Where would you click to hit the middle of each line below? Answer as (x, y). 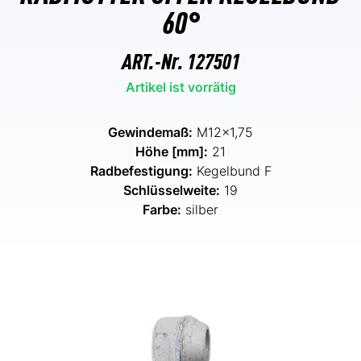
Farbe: (162, 209)
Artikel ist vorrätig (180, 87)
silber (200, 209)
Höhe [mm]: (172, 151)
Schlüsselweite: (172, 190)
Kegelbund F (232, 170)
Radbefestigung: (141, 170)
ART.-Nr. (154, 59)
